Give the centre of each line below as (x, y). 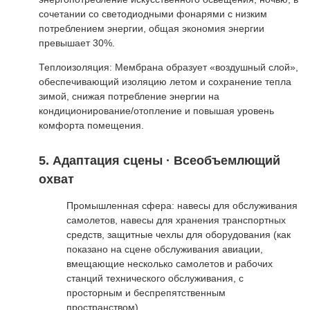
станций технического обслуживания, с (155, 279)
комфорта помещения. (91, 125)
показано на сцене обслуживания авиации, (165, 249)
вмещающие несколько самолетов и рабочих (170, 264)
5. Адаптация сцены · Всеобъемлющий (159, 160)
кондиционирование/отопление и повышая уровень (156, 110)
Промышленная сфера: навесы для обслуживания (182, 206)
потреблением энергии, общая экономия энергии (152, 28)
